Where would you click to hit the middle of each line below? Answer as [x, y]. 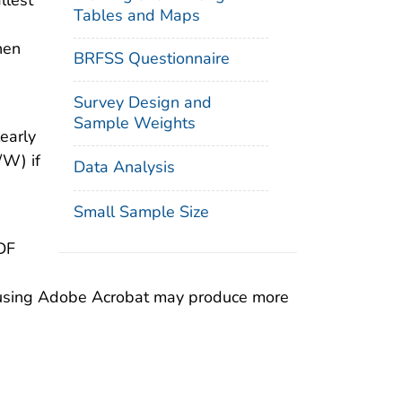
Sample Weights [135, 123]
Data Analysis [125, 166]
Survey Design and [143, 103]
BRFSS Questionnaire [152, 59]
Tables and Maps [137, 15]
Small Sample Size [142, 211]
